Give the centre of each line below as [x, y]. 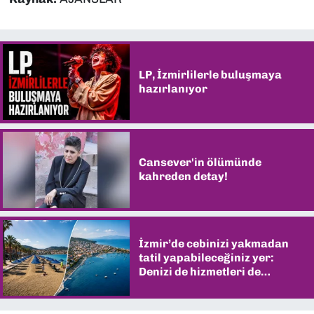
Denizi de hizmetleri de [199, 271]
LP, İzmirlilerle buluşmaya [210, 75]
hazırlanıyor [173, 89]
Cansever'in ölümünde [200, 163]
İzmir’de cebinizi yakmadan [213, 243]
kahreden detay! [183, 177]
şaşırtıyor [166, 285]
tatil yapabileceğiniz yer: [206, 257]
